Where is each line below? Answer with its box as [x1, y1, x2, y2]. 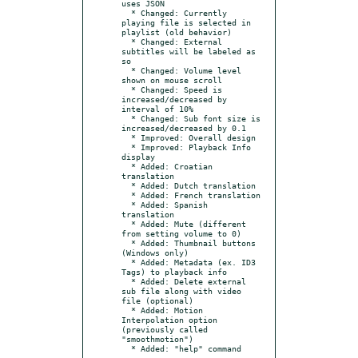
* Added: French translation [121, 189, 131, 200]
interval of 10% [121, 103, 193, 113]
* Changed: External [121, 36, 131, 46]
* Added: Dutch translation [121, 180, 131, 190]
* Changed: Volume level [121, 65, 131, 75]
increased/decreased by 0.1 [121, 122, 246, 133]
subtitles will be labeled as [121, 46, 256, 56]
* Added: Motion [121, 304, 131, 315]
